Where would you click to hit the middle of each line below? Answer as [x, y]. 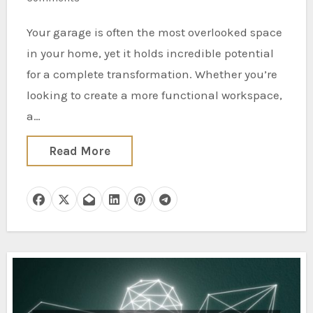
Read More [79, 151]
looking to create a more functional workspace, [154, 95]
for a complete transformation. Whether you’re [152, 74]
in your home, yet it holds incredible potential [150, 53]
